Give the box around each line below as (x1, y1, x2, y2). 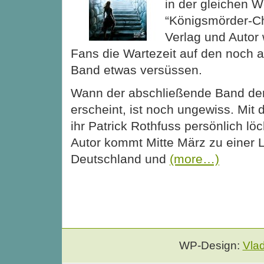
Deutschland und (71, 151, 170, 166)
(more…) (170, 151, 219, 166)
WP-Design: (179, 239, 243, 252)
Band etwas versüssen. (71, 62, 202, 77)
